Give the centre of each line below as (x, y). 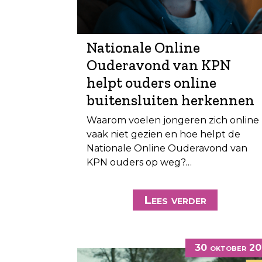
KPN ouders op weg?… (139, 162)
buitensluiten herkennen (170, 100)
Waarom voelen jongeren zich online (173, 120)
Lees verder (175, 200)
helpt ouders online (151, 82)
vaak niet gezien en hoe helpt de (163, 134)
